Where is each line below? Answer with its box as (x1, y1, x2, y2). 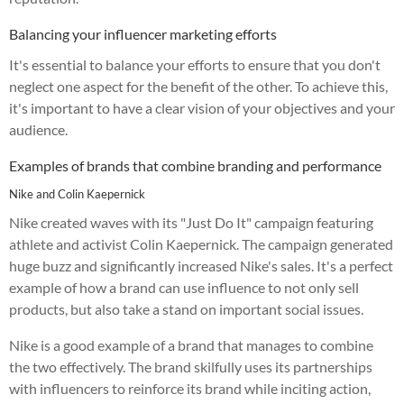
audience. (9, 120, 68, 138)
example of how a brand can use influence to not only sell (9, 278, 359, 296)
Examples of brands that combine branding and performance (9, 156, 381, 174)
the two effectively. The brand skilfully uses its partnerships (9, 357, 372, 375)
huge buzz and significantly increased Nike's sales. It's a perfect (9, 256, 393, 274)
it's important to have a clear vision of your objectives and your (9, 98, 395, 116)
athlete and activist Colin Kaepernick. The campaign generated (9, 234, 393, 252)
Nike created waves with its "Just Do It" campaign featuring (9, 213, 373, 231)
